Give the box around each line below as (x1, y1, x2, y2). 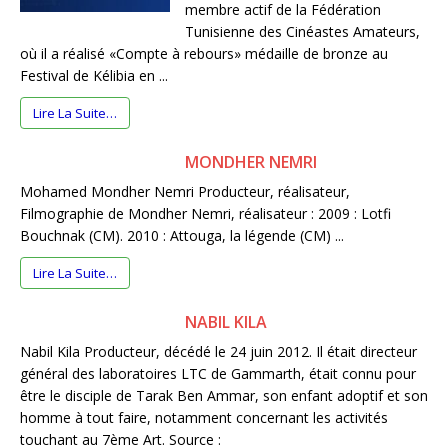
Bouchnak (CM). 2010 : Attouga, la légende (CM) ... (20, 226, 344, 246)
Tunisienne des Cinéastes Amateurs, (185, 22, 420, 42)
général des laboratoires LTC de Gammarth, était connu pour (20, 364, 416, 384)
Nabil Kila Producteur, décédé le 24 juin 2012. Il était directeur (20, 342, 417, 362)
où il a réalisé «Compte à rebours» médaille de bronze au (20, 44, 388, 64)
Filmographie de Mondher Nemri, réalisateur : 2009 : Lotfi (20, 204, 391, 224)
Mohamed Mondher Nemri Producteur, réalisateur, (20, 182, 350, 202)
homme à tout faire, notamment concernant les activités (20, 408, 388, 428)
